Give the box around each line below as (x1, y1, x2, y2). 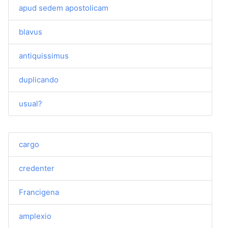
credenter (19, 163, 54, 173)
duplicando (19, 75, 59, 84)
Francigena (19, 187, 59, 197)
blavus (19, 27, 42, 37)
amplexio (19, 211, 51, 221)
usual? (19, 99, 42, 108)
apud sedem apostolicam (19, 3, 108, 13)
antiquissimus (19, 51, 69, 61)
